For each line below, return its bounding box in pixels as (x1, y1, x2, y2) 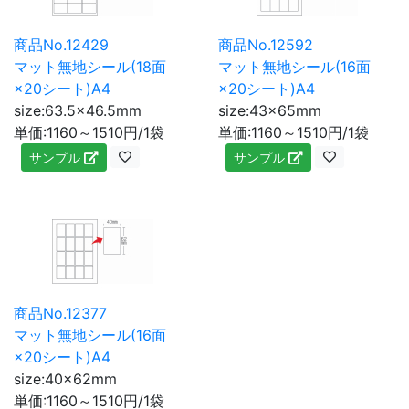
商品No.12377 (14, 303, 107, 322)
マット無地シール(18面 (14, 57, 166, 76)
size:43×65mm (218, 100, 321, 120)
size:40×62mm (14, 369, 117, 388)
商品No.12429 (14, 35, 109, 54)
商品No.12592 (218, 35, 313, 54)
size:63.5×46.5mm (14, 100, 142, 120)
